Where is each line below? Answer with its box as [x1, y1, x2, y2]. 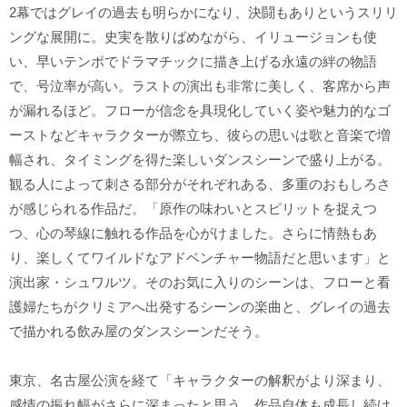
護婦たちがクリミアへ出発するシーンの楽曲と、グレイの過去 [9, 298, 391, 314]
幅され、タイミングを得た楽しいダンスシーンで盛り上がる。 [9, 151, 391, 167]
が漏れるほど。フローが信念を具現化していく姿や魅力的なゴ [9, 102, 391, 118]
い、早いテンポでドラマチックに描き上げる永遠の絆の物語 [9, 53, 377, 69]
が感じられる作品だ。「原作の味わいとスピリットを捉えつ [9, 200, 377, 216]
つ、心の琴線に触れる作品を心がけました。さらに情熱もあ [9, 224, 377, 241]
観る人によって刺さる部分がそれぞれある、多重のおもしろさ [9, 175, 391, 192]
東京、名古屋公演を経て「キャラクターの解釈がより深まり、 [9, 372, 391, 388]
